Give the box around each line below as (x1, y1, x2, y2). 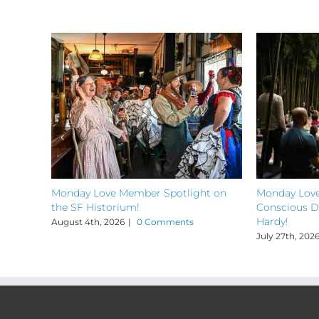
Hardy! (256, 214, 288, 228)
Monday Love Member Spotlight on (51, 186, 226, 199)
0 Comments (137, 216, 194, 227)
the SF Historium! (51, 200, 140, 214)
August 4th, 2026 (51, 216, 125, 227)
